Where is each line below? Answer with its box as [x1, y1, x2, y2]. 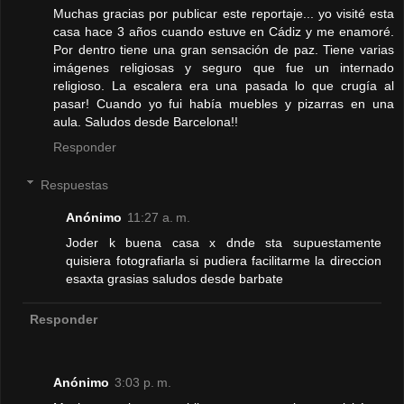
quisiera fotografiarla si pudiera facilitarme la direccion [66, 252, 381, 268]
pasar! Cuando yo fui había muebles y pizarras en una [53, 96, 394, 111]
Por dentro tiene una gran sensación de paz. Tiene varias [53, 41, 394, 57]
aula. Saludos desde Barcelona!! [53, 114, 238, 129]
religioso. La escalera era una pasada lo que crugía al [53, 78, 394, 93]
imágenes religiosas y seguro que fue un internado [53, 60, 394, 75]
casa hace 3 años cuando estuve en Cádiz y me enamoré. [53, 23, 394, 39]
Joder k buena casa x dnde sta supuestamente [66, 234, 381, 250]
